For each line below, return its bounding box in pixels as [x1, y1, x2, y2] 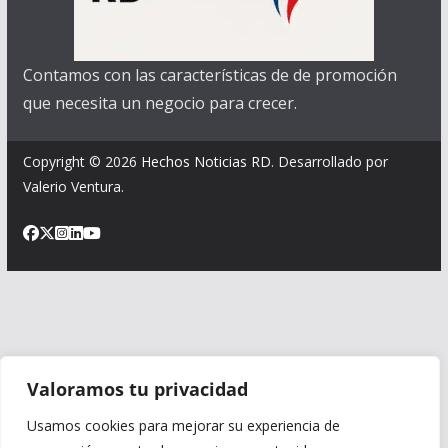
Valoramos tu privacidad [27, 377, 248, 401]
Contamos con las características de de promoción [22, 64, 397, 87]
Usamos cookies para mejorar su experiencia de [27, 416, 340, 435]
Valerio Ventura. [22, 177, 124, 197]
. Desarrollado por [270, 152, 388, 172]
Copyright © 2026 [22, 152, 141, 172]
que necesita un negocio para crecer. [22, 92, 297, 115]
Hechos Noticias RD [140, 152, 271, 172]
